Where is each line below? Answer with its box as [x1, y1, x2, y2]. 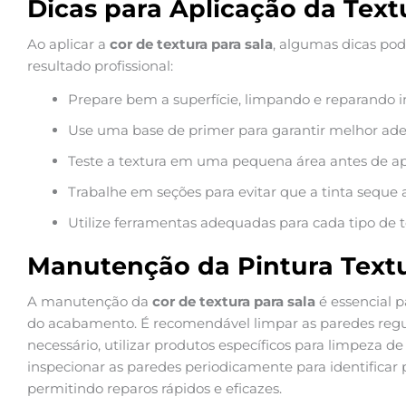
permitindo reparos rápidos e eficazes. [27, 380, 282, 398]
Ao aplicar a [27, 35, 110, 53]
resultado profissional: [27, 57, 173, 75]
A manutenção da [27, 293, 152, 311]
